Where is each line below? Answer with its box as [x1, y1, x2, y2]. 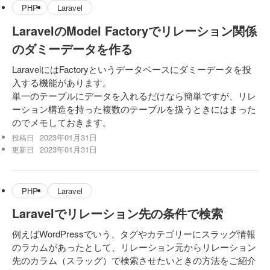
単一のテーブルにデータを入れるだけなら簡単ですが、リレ [12, 89, 256, 102]
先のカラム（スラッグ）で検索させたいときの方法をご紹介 [12, 254, 256, 267]
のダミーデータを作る [12, 39, 133, 57]
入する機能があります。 [12, 75, 111, 89]
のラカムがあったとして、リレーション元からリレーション [12, 240, 256, 254]
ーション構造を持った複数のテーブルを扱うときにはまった [12, 102, 256, 115]
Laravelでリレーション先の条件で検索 [12, 204, 223, 222]
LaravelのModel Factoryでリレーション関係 [12, 21, 257, 39]
